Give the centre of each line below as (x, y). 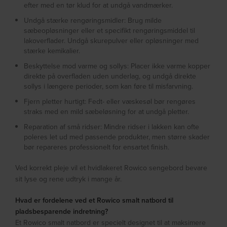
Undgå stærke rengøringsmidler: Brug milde (93, 21)
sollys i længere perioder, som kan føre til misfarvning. (109, 86)
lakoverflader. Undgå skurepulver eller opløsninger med (111, 41)
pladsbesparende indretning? (62, 212)
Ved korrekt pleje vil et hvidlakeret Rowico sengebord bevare (111, 168)
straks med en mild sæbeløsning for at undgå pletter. (107, 112)
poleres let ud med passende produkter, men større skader (117, 137)
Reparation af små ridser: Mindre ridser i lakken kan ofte (112, 127)
